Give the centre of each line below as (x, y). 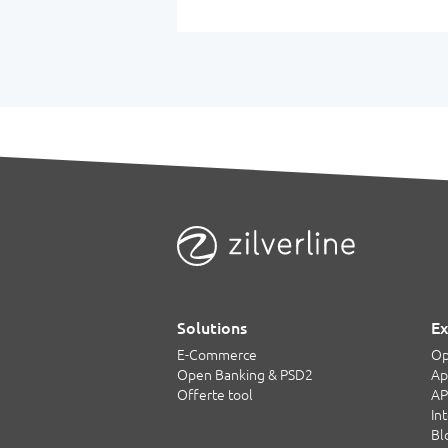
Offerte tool (215, 395)
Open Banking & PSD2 (245, 375)
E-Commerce (217, 355)
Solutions (212, 328)
